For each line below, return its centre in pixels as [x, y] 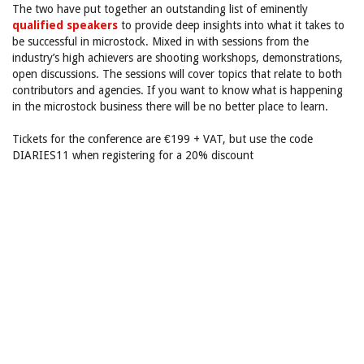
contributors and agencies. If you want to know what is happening [178, 90]
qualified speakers [65, 25]
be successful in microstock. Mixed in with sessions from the [160, 41]
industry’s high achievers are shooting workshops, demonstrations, [178, 58]
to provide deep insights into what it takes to [231, 25]
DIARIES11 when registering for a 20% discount [133, 155]
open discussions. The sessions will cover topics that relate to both [177, 74]
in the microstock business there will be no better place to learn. [170, 106]
